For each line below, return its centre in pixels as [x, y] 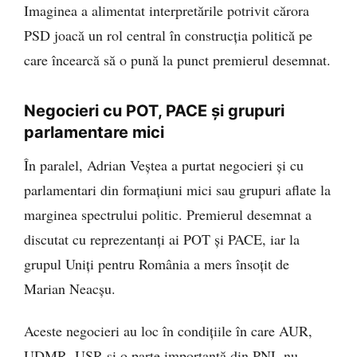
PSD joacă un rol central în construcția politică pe [168, 35]
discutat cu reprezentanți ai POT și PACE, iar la [162, 239]
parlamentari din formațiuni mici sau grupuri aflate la [177, 189]
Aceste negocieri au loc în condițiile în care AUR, [168, 331]
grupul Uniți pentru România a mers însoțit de [157, 263]
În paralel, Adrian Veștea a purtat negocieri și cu [164, 165]
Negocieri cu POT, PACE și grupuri [154, 110]
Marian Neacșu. [70, 288]
